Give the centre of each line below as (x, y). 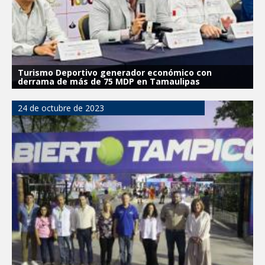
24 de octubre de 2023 (61, 108)
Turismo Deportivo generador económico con (115, 72)
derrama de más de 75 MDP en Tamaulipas (109, 81)
